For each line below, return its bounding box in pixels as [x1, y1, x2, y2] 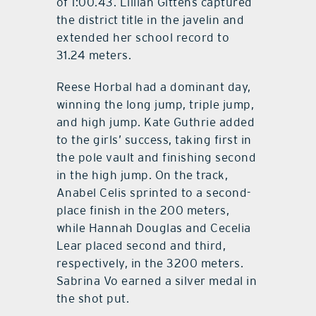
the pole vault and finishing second [56, 150, 257, 164]
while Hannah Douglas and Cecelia [56, 220, 251, 235]
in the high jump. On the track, [56, 167, 229, 182]
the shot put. [56, 291, 130, 305]
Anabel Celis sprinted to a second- [56, 185, 251, 200]
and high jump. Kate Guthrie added [56, 114, 255, 129]
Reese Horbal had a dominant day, [56, 79, 251, 94]
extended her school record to [56, 30, 230, 44]
